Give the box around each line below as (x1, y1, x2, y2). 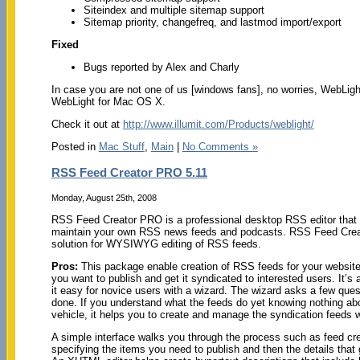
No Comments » (182, 141, 258, 153)
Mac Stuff (98, 141, 145, 153)
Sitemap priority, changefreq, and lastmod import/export (83, 16, 342, 29)
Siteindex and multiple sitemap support (83, 4, 264, 17)
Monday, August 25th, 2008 (51, 192, 157, 202)
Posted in (51, 141, 99, 153)
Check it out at (51, 118, 123, 131)
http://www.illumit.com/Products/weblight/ (122, 118, 314, 131)
